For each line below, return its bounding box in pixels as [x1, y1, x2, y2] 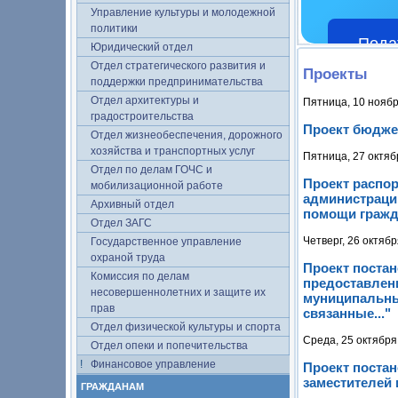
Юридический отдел [91, 41, 193, 53]
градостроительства [91, 110, 194, 123]
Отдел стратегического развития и [91, 60, 266, 72]
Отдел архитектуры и [91, 94, 199, 107]
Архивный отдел [91, 198, 174, 211]
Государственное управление [91, 235, 242, 248]
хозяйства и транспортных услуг [91, 145, 255, 157]
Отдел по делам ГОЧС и [91, 163, 212, 176]
